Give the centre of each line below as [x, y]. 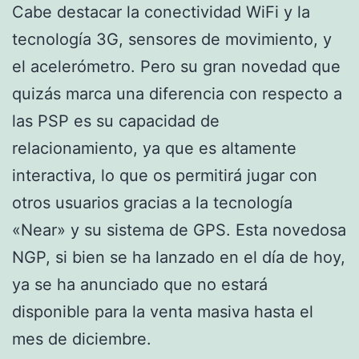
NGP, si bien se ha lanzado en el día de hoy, [179, 257]
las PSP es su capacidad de [116, 121]
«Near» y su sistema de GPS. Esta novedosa [179, 230]
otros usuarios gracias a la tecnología [152, 202]
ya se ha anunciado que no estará [140, 284]
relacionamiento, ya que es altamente [154, 148]
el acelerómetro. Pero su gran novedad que [176, 66]
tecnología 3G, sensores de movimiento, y [172, 39]
